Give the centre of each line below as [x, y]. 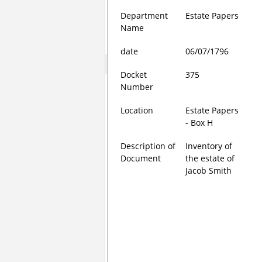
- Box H [199, 123]
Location [137, 110]
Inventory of [209, 146]
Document [141, 158]
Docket [134, 75]
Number [137, 87]
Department [144, 15]
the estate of [210, 158]
